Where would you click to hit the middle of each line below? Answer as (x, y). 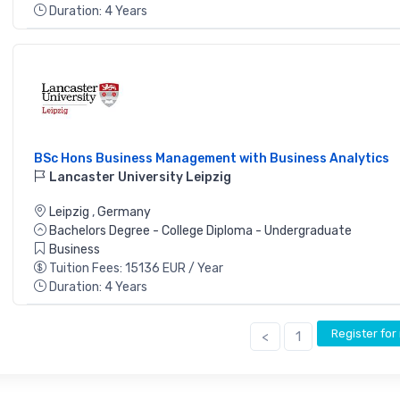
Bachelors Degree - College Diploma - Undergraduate (200, 231)
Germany (124, 212)
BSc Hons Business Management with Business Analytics (212, 159)
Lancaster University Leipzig (139, 178)
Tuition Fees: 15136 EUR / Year (136, 269)
